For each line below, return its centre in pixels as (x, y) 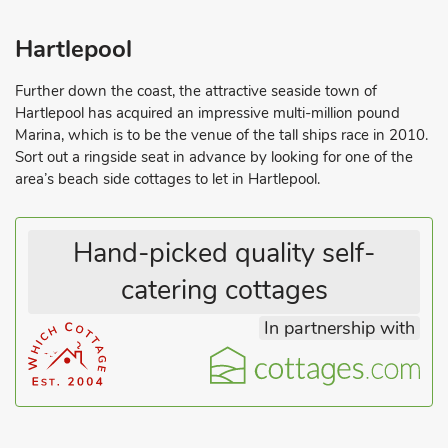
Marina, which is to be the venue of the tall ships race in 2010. (221, 134)
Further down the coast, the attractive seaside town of (196, 90)
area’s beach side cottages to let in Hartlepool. (167, 178)
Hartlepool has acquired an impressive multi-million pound (207, 112)
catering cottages (224, 290)
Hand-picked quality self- (224, 253)
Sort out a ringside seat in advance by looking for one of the (214, 156)
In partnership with (339, 327)
